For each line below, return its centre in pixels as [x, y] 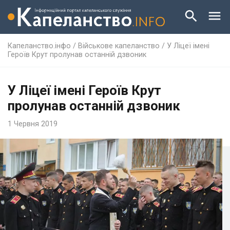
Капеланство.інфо [39, 46]
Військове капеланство [119, 46]
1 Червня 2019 [33, 124]
